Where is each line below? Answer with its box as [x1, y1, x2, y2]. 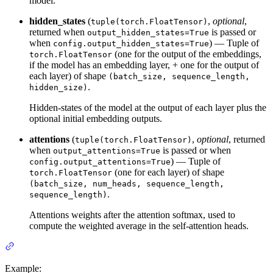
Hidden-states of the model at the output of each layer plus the [29, 102, 266, 113]
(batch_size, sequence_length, [108, 71, 250, 81]
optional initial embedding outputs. [29, 113, 162, 124]
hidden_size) [29, 82, 88, 92]
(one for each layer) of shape [112, 166, 224, 177]
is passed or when [160, 144, 231, 155]
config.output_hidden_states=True [53, 38, 209, 48]
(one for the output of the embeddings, [112, 48, 261, 59]
